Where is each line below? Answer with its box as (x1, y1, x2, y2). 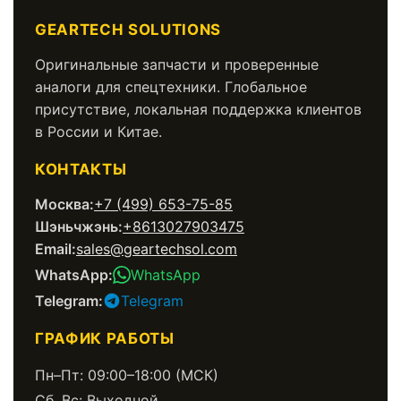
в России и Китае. (35, 122, 162, 141)
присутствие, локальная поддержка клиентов (35, 99, 362, 118)
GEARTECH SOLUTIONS (35, 20, 222, 38)
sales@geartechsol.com (76, 239, 237, 258)
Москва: (35, 194, 94, 213)
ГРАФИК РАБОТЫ (35, 328, 175, 347)
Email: (35, 239, 76, 258)
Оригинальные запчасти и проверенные (35, 55, 319, 73)
